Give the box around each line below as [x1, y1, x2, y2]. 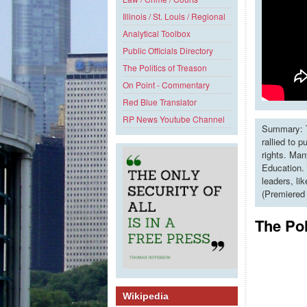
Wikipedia [123, 291, 169, 302]
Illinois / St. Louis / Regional [123, 10, 225, 23]
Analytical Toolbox [123, 27, 191, 40]
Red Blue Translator [123, 96, 197, 108]
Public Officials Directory [123, 45, 213, 57]
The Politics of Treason [123, 62, 207, 74]
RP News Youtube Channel [123, 113, 225, 125]
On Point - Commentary [123, 79, 210, 91]
